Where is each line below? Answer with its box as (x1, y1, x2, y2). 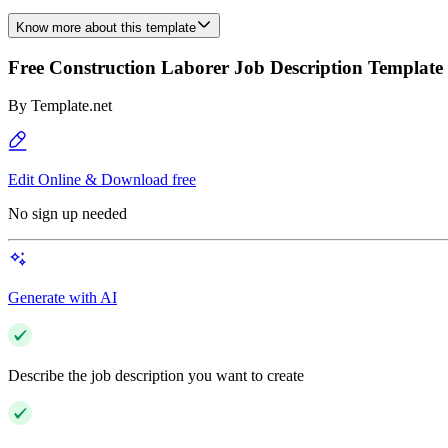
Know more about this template (16, 20, 196, 35)
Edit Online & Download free (8, 171, 196, 189)
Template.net (31, 97, 112, 115)
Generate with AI (8, 289, 117, 307)
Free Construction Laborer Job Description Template (8, 56, 443, 78)
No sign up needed (8, 205, 127, 223)
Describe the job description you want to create (8, 367, 304, 385)
